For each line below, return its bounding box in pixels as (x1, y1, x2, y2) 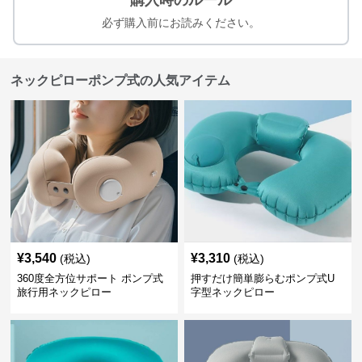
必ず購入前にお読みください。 (102, 16, 260, 29)
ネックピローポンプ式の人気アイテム (11, 74, 231, 87)
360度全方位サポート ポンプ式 (17, 272, 164, 284)
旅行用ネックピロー (17, 286, 112, 298)
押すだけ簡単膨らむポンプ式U (190, 272, 335, 284)
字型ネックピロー (190, 286, 275, 298)
